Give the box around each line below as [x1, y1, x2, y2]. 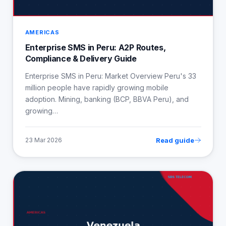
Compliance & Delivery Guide [25, 53, 137, 64]
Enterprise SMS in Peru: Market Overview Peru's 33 [25, 71, 196, 80]
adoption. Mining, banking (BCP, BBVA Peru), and [25, 94, 189, 103]
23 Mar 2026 [25, 136, 62, 144]
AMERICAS [25, 28, 60, 36]
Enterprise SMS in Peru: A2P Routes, [25, 42, 166, 52]
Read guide [155, 136, 194, 144]
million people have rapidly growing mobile [25, 83, 168, 92]
